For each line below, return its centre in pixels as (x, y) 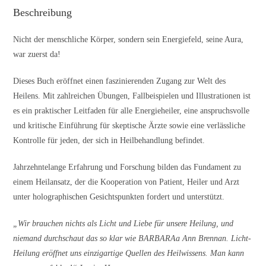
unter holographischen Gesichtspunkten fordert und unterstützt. (119, 197)
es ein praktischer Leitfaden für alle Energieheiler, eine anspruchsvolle (132, 111)
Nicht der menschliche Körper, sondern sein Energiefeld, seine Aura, (129, 40)
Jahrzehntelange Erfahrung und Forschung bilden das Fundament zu (127, 167)
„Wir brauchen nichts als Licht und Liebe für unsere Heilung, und (123, 224)
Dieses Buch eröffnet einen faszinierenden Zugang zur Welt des (120, 81)
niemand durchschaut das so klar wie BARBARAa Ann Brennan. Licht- (132, 239)
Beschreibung (43, 13)
